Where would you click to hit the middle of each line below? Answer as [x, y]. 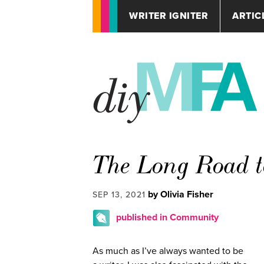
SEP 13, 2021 [119, 195]
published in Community [167, 217]
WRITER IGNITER [169, 16]
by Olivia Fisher [181, 194]
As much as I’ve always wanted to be [168, 251]
